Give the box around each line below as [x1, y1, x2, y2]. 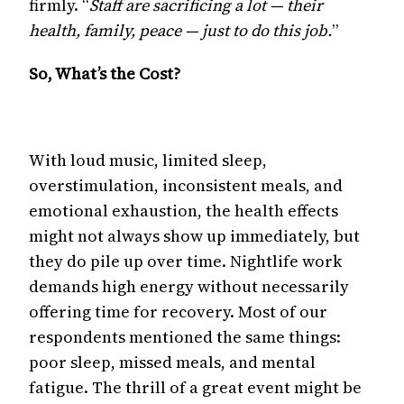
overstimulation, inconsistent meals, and [29, 174, 343, 197]
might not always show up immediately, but [29, 225, 360, 247]
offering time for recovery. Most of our [29, 300, 327, 323]
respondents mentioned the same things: [29, 326, 341, 348]
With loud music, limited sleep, [29, 149, 267, 171]
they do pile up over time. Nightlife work [29, 250, 342, 272]
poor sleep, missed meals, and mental [29, 351, 316, 373]
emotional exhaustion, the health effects [29, 199, 338, 222]
